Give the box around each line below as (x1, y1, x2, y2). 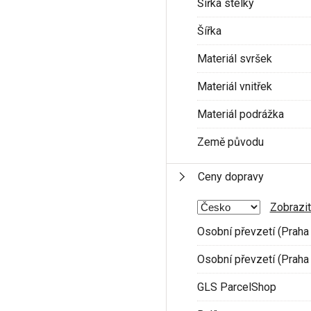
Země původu (196, 135, 264, 149)
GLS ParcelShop (196, 280, 276, 294)
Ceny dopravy (197, 169, 264, 183)
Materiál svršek (196, 51, 272, 65)
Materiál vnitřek (196, 79, 272, 93)
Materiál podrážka (196, 107, 284, 121)
